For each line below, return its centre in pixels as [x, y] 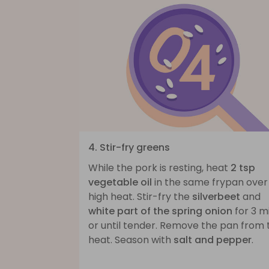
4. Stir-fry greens [129, 147]
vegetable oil [120, 182]
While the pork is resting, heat [159, 168]
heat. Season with [131, 240]
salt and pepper [213, 240]
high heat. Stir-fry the [140, 196]
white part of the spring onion [160, 211]
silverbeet [216, 196]
